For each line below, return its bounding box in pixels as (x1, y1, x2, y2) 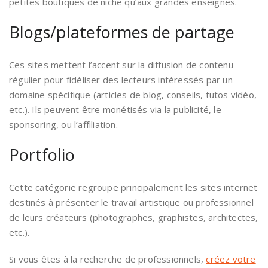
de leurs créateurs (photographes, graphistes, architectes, (9, 211, 258, 224)
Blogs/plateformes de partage (9, 21, 234, 44)
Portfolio (9, 144, 75, 166)
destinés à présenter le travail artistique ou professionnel (9, 196, 254, 209)
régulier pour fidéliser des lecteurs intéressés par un (9, 74, 233, 86)
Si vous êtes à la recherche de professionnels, (9, 253, 206, 266)
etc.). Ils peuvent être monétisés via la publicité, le (9, 103, 221, 116)
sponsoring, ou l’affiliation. (9, 118, 118, 131)
